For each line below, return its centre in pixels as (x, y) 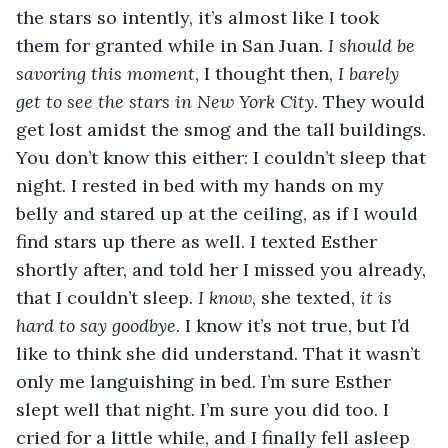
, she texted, (306, 297)
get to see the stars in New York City (165, 101)
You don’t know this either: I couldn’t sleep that (223, 157)
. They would (372, 101)
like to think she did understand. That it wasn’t (220, 353)
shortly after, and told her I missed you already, (223, 269)
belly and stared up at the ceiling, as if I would (219, 213)
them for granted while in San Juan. (172, 45)
